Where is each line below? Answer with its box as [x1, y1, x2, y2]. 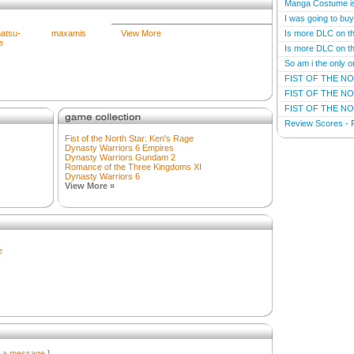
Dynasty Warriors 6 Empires [65, 143, 174, 153]
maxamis [51, 28, 86, 38]
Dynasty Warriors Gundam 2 [65, 153, 175, 162]
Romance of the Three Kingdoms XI [65, 162, 201, 171]
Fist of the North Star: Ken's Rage [65, 134, 194, 143]
